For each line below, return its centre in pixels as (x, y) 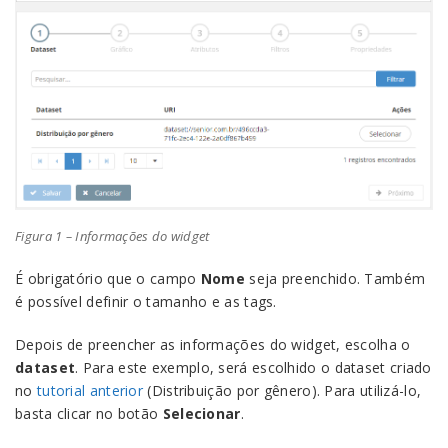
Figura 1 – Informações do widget (112, 235)
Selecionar (201, 413)
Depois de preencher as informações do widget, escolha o (213, 344)
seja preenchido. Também (335, 278)
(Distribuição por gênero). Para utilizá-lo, (282, 390)
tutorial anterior (90, 390)
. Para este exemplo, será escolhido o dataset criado (253, 367)
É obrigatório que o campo (108, 278)
